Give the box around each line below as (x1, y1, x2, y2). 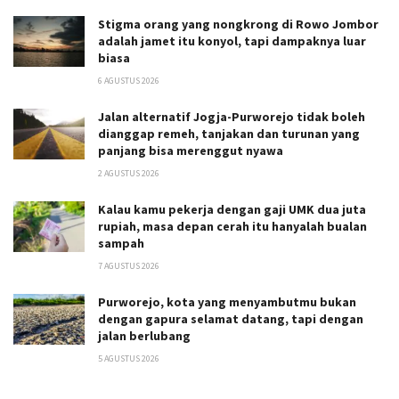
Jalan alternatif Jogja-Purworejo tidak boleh (98, 108, 365, 125)
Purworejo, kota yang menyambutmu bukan (98, 293, 356, 310)
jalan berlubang (98, 327, 191, 344)
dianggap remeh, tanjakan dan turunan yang (98, 125, 360, 142)
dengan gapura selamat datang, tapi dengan (98, 310, 363, 327)
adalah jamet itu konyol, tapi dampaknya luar (98, 32, 366, 49)
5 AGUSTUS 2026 (98, 352, 159, 364)
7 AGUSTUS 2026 (98, 259, 159, 272)
